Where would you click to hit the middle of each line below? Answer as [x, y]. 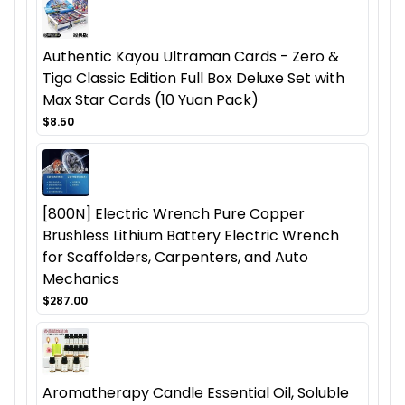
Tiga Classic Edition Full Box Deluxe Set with [193, 79]
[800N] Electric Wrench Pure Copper [174, 214]
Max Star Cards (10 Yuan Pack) [151, 100]
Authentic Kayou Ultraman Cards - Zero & [191, 57]
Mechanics [81, 279]
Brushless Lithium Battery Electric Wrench [191, 236]
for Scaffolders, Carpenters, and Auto [175, 258]
